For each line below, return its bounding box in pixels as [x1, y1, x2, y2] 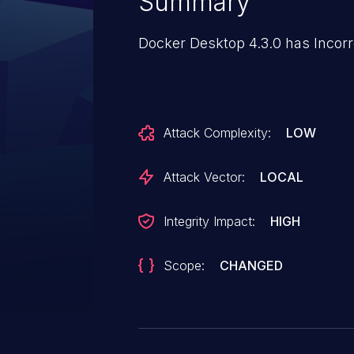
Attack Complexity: [164, 125, 271, 141]
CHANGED [220, 258, 284, 273]
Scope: [164, 258, 205, 273]
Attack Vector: [164, 169, 245, 185]
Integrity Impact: [164, 213, 255, 229]
